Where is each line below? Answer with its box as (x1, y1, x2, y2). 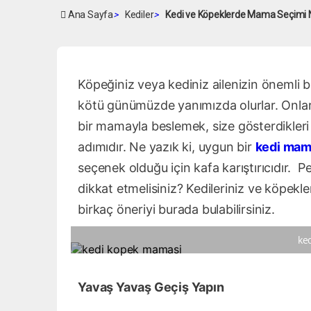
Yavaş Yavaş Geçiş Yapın (78, 280, 224, 294)
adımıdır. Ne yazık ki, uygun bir (78, 140, 255, 154)
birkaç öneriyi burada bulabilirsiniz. (78, 202, 275, 217)
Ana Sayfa (66, 9, 114, 20)
